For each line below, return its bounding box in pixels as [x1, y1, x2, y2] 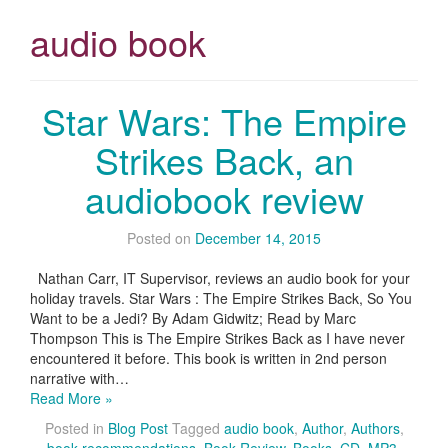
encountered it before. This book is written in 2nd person [30, 348, 387, 369]
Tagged [171, 418, 224, 439]
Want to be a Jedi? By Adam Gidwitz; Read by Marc [30, 308, 356, 329]
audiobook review [84, 173, 364, 225]
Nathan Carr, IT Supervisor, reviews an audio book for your [30, 268, 410, 289]
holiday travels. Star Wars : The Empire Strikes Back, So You [30, 288, 412, 309]
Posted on [127, 228, 195, 249]
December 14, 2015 [195, 228, 321, 249]
